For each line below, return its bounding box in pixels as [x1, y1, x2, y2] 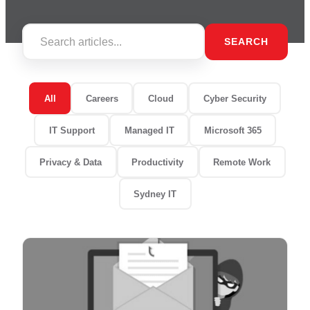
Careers [85, 93, 118, 104]
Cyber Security [203, 93, 266, 104]
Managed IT [124, 125, 174, 136]
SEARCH [224, 37, 268, 48]
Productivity [131, 156, 183, 167]
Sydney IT [134, 188, 176, 199]
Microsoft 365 [203, 125, 262, 136]
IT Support [48, 125, 95, 136]
